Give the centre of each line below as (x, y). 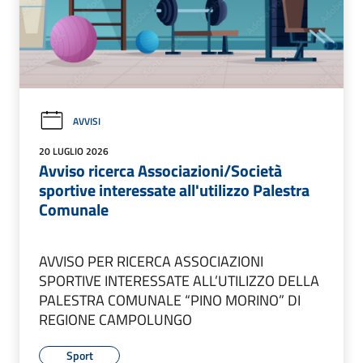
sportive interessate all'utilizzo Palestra (174, 190)
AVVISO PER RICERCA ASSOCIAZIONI (151, 262)
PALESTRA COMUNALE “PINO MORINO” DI (170, 301)
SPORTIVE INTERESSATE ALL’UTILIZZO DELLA (179, 281)
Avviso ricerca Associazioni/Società (160, 171)
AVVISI (87, 121)
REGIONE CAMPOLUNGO (115, 320)
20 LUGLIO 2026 (74, 152)
